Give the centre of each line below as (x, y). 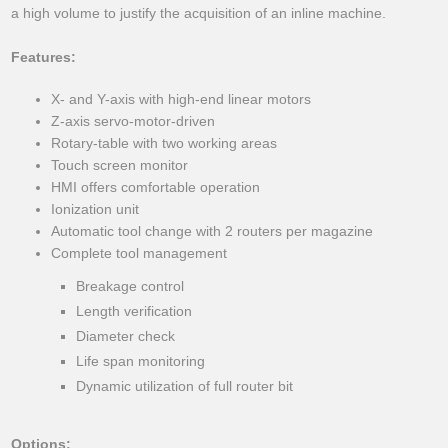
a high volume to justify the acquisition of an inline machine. (199, 13)
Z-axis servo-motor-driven (133, 121)
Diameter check (126, 336)
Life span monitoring (141, 361)
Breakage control (130, 286)
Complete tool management (139, 253)
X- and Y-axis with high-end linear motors (181, 99)
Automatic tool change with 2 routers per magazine (212, 231)
